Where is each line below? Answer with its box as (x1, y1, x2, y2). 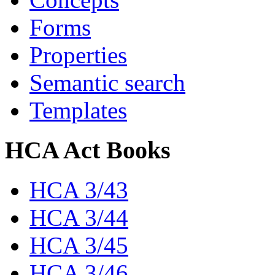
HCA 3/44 (29, 204, 128, 231)
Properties (29, 42, 127, 69)
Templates (29, 97, 127, 124)
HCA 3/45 (29, 231, 128, 258)
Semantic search (29, 69, 185, 96)
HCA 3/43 (29, 176, 128, 203)
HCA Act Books (5, 136, 171, 164)
